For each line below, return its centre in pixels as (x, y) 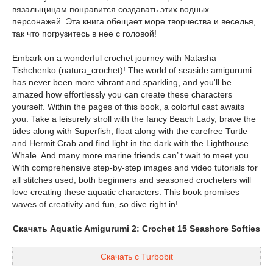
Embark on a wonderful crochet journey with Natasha (114, 58)
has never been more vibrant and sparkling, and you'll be (122, 82)
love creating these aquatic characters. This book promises (126, 192)
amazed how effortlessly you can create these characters (122, 94)
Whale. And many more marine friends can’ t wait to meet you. (132, 155)
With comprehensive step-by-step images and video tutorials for (135, 168)
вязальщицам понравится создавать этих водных (111, 9)
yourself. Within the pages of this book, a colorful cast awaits (128, 107)
